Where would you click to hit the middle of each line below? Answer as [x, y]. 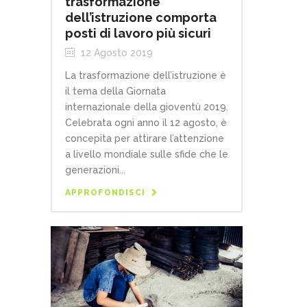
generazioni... [95, 170]
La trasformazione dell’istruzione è [146, 76]
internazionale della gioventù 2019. [147, 107]
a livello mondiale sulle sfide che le [147, 155]
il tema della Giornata [115, 91]
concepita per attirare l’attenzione [145, 139]
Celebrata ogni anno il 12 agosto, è [146, 123]
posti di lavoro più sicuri [138, 34]
